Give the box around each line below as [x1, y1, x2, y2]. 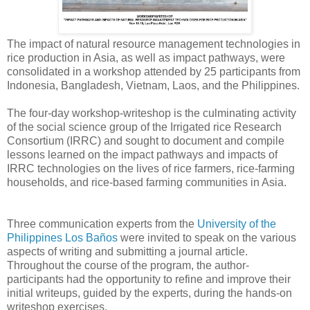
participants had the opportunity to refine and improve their [7, 273, 291, 285]
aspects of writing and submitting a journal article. [7, 245, 248, 257]
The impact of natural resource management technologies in [7, 37, 300, 50]
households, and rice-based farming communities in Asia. [7, 176, 286, 188]
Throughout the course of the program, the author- [7, 259, 249, 271]
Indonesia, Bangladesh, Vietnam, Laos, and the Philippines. [7, 79, 300, 91]
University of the [197, 217, 276, 230]
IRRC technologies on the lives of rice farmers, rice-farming [7, 162, 295, 174]
